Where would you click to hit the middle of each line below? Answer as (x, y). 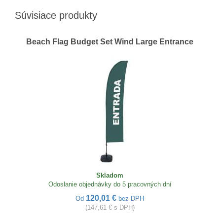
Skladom (110, 175)
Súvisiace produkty (56, 15)
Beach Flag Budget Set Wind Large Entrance (110, 42)
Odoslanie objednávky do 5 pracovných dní (110, 184)
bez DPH (131, 199)
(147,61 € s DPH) (110, 207)
